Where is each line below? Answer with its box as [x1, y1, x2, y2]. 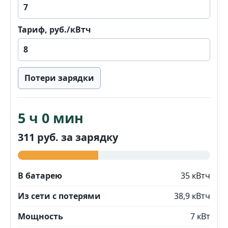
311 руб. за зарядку [18, 130, 118, 144]
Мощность [18, 211, 63, 222]
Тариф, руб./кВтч [18, 24, 91, 35]
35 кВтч [181, 170, 210, 181]
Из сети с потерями [18, 190, 101, 202]
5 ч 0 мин [18, 108, 83, 127]
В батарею [18, 170, 62, 181]
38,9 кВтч [174, 190, 210, 202]
